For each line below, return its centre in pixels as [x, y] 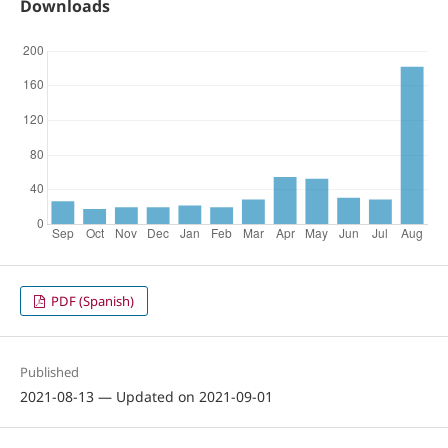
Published [49, 371]
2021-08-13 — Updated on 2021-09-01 [146, 396]
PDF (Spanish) [91, 300]
